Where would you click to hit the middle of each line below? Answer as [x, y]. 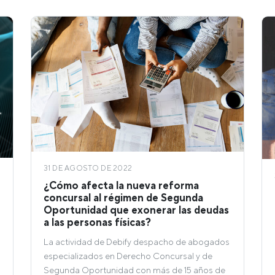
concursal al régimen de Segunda [123, 198]
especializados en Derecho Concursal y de [128, 256]
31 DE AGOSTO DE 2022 [88, 168]
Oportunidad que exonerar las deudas [136, 210]
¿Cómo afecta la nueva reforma [121, 186]
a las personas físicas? [97, 223]
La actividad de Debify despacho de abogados [137, 242]
